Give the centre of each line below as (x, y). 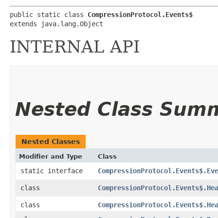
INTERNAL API (75, 46)
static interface (54, 171)
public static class (49, 14)
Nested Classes (51, 141)
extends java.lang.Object (56, 24)
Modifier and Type (51, 156)
